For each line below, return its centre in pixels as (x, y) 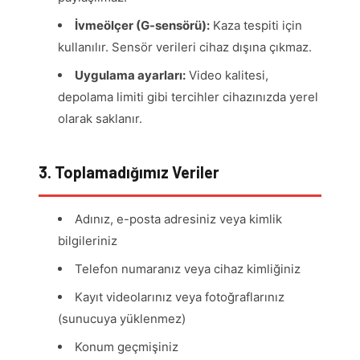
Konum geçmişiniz (127, 347)
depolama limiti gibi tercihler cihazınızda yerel (188, 97)
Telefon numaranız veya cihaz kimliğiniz (188, 269)
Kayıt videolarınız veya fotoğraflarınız (180, 297)
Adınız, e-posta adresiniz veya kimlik (178, 219)
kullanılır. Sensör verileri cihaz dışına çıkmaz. (185, 47)
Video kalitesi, (227, 76)
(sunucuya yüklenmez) (122, 319)
